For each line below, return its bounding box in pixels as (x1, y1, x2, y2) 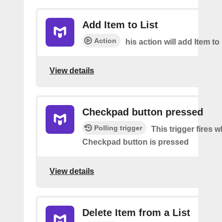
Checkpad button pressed (82, 107, 203, 117)
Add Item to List (82, 19, 158, 30)
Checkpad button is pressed (82, 138, 189, 146)
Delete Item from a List (82, 207, 190, 219)
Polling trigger (94, 124, 142, 132)
